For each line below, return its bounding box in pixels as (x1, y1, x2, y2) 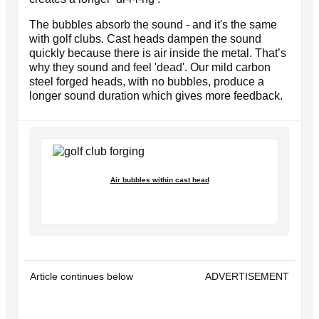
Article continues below (30, 270, 133, 282)
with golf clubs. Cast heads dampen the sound (29, 32, 261, 45)
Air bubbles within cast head (110, 175, 209, 184)
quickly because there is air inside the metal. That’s (29, 46, 286, 59)
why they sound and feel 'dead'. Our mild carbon (29, 61, 271, 73)
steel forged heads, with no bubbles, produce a (29, 75, 264, 88)
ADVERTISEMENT (205, 270, 289, 282)
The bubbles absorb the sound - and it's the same (29, 18, 277, 31)
